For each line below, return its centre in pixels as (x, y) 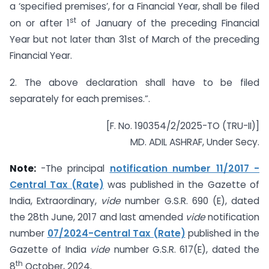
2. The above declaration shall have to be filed (134, 82)
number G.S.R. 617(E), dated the (186, 250)
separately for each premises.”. (80, 98)
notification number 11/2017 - (184, 169)
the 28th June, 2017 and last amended (98, 217)
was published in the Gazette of (181, 185)
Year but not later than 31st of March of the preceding (134, 39)
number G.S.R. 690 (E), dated (192, 201)
